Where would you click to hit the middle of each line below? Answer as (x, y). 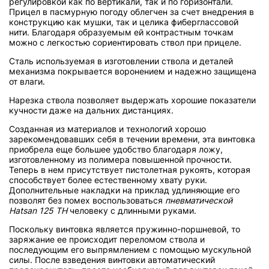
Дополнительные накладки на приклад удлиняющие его (124, 190)
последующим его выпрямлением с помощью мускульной (130, 249)
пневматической (199, 200)
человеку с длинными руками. (132, 210)
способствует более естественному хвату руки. (108, 180)
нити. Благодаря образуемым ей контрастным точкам (121, 32)
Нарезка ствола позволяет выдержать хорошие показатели (132, 100)
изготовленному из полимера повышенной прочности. (120, 159)
